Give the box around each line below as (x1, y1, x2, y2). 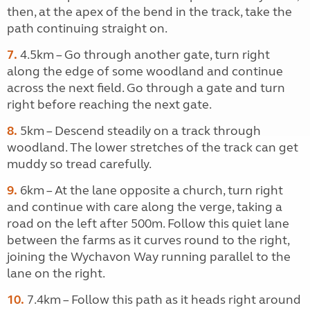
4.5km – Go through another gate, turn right (17, 47, 270, 62)
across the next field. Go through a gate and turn (7, 80, 285, 95)
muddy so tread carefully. (7, 156, 152, 172)
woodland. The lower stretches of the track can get (7, 140, 298, 155)
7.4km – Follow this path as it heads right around (24, 292, 301, 307)
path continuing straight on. (7, 21, 167, 36)
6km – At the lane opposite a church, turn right (17, 183, 283, 198)
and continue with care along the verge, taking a (7, 199, 282, 215)
